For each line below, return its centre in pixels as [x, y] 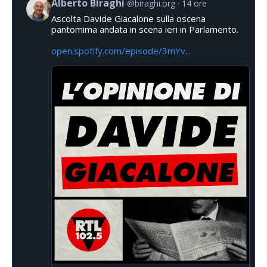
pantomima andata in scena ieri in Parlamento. [145, 29]
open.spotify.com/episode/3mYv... [121, 50]
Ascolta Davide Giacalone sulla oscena [128, 18]
